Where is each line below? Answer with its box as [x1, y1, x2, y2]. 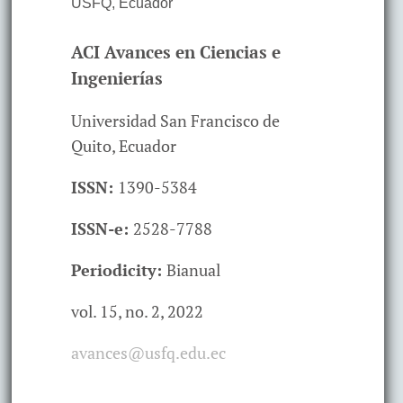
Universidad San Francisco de [70, 110, 280, 132]
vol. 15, [70, 300, 125, 323]
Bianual [166, 259, 220, 282]
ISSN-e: [70, 218, 133, 240]
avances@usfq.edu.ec [70, 342, 226, 364]
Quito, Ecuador [70, 135, 176, 157]
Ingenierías [70, 67, 163, 90]
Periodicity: [70, 259, 166, 282]
